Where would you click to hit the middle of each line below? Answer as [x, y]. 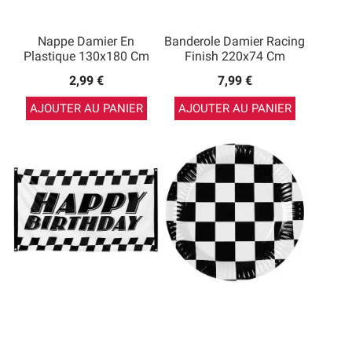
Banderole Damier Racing [235, 41]
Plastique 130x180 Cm [86, 56]
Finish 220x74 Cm [235, 56]
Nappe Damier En [86, 41]
